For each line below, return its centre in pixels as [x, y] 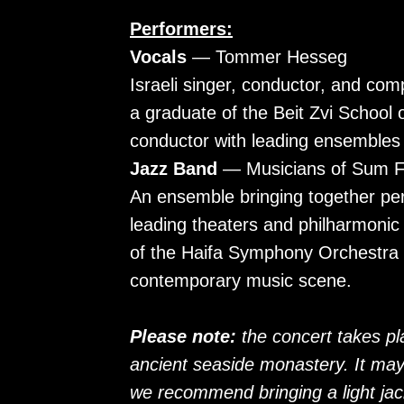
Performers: [181, 29]
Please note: [186, 336]
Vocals [158, 57]
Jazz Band [174, 169]
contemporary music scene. [241, 280]
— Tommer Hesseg [267, 57]
